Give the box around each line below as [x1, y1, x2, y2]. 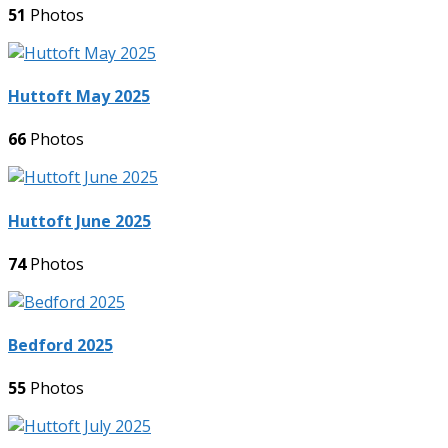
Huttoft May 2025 [8, 85, 150, 108]
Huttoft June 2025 [8, 209, 151, 232]
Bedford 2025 [8, 334, 113, 357]
